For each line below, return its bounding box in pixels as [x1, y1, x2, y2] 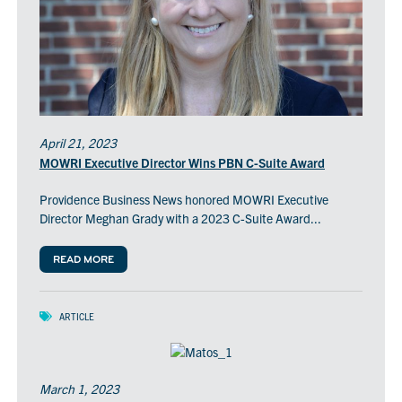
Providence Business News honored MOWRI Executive [39, 191, 328, 208]
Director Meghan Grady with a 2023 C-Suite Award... [39, 210, 321, 227]
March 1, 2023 [39, 380, 119, 398]
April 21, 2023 [39, 135, 117, 152]
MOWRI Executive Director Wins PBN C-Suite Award [39, 154, 325, 171]
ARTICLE [58, 310, 94, 323]
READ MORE [52, 255, 114, 267]
